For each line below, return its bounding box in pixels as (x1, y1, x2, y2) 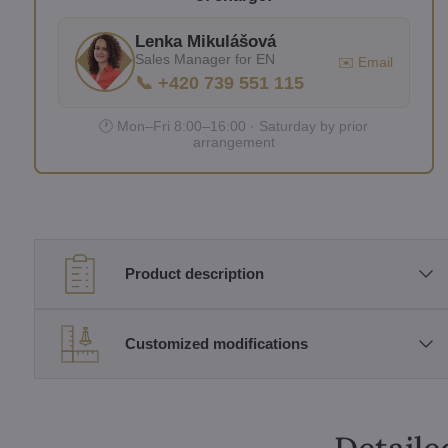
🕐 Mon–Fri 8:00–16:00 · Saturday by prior (99, 117, 369, 134)
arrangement (192, 133, 275, 150)
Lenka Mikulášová (134, 31, 276, 51)
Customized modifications (124, 335, 308, 353)
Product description (124, 265, 264, 283)
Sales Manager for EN (134, 50, 275, 67)
